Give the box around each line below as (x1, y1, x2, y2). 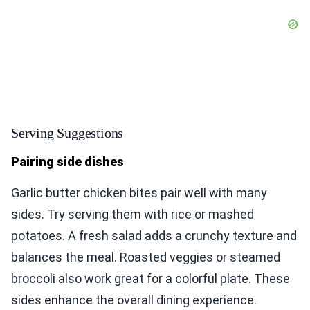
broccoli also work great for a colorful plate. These (11, 271, 290, 286)
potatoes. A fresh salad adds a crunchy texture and (11, 228, 297, 244)
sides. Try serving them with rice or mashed (11, 207, 254, 222)
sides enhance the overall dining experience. (11, 293, 257, 308)
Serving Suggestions (11, 125, 124, 141)
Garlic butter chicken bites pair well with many (11, 185, 267, 201)
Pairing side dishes (11, 154, 124, 170)
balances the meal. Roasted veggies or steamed (11, 250, 280, 265)
